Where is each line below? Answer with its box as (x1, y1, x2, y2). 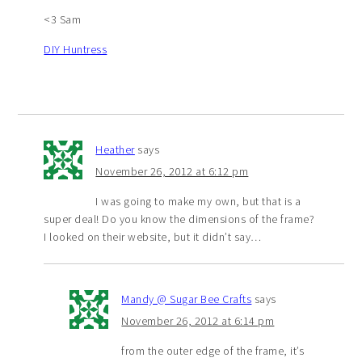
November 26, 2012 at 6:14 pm (121, 313, 275, 328)
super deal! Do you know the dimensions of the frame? (44, 211, 315, 226)
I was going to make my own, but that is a (95, 193, 301, 208)
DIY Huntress (44, 41, 107, 57)
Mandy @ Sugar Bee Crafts (121, 291, 252, 306)
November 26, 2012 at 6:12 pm (95, 163, 249, 179)
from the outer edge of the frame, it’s (121, 343, 305, 358)
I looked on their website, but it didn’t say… (44, 229, 262, 244)
